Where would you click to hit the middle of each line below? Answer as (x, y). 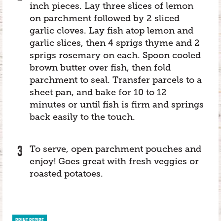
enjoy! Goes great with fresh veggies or (114, 161)
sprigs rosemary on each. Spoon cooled (115, 55)
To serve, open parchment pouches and (115, 149)
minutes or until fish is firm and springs (117, 105)
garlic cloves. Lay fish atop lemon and (111, 31)
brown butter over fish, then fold (100, 68)
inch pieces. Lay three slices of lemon (111, 6)
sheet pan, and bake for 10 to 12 (98, 92)
